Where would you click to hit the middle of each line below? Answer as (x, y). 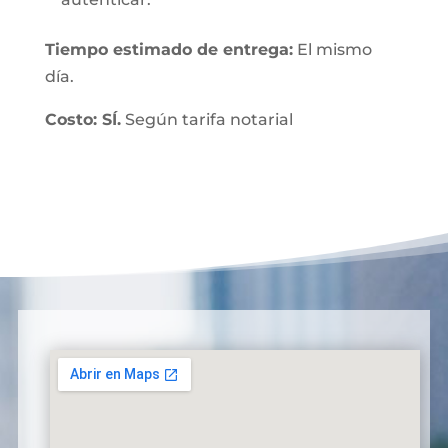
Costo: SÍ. (82, 119)
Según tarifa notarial (206, 119)
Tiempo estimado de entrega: (168, 49)
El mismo (332, 49)
